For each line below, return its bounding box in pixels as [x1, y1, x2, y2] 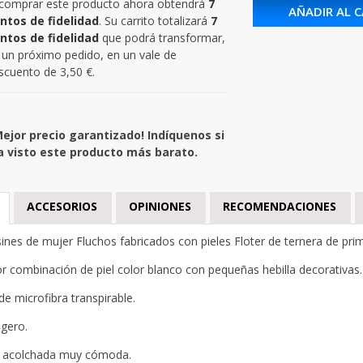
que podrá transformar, [98, 29, 225, 45]
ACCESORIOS [26, 198, 97, 214]
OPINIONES [128, 198, 191, 214]
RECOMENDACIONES [222, 198, 336, 214]
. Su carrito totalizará [98, 12, 211, 28]
